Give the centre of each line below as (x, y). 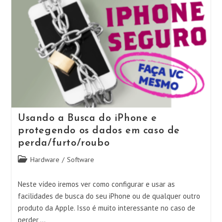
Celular (70, 8)
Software (80, 160)
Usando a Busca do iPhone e (87, 118)
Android (71, 16)
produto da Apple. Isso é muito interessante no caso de (106, 208)
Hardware (45, 160)
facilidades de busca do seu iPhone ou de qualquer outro (109, 196)
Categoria (31, 159)
